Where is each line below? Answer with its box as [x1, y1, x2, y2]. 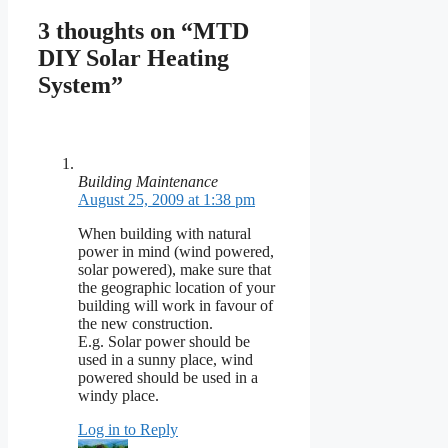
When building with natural [78, 224, 251, 242]
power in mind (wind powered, [78, 242, 274, 260]
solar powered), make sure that [78, 260, 271, 278]
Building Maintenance [78, 172, 218, 190]
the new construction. [78, 314, 213, 332]
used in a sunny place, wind [78, 350, 253, 368]
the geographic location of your [78, 278, 275, 296]
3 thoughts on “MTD [38, 18, 249, 45]
